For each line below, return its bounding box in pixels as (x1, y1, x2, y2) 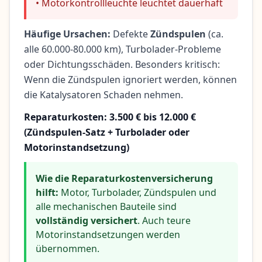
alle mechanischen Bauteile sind (36, 200, 177, 213)
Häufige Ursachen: (24, 27, 111, 41)
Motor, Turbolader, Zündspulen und (58, 186, 216, 199)
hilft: (36, 186, 58, 199)
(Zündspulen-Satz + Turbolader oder (24, 126, 189, 139)
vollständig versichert (36, 214, 137, 227)
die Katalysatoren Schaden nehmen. (24, 88, 183, 102)
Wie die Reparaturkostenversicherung (36, 172, 213, 185)
